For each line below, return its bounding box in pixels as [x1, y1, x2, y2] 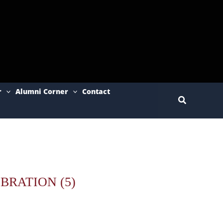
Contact [82, 86, 111, 96]
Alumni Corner [15, 86, 68, 96]
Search [177, 93, 206, 106]
